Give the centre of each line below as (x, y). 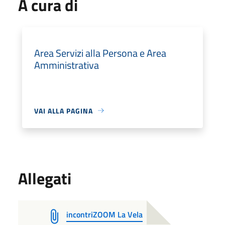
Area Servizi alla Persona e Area (100, 53)
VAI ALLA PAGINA (64, 110)
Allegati (45, 178)
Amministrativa (67, 65)
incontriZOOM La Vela (104, 214)
